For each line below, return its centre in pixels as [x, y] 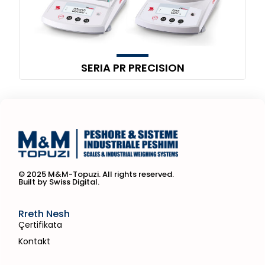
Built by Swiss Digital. [59, 182]
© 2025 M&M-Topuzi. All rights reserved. [96, 174]
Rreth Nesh [44, 214]
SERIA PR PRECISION [132, 67]
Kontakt [34, 242]
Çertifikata [40, 225]
